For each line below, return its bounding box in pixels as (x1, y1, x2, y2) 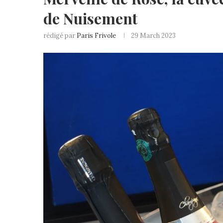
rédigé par (43, 31, 77, 40)
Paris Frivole (77, 31, 116, 40)
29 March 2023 (131, 31, 176, 40)
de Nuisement (43, 8, 137, 28)
